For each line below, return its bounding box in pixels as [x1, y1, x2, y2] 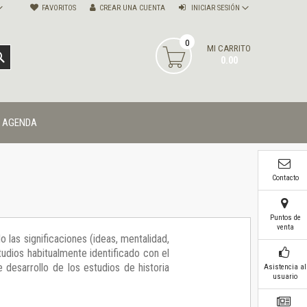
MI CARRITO [207, 43, 251, 54]
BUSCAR [3, 51, 37, 62]
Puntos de [269, 213, 301, 222]
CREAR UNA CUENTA [99, 3, 165, 13]
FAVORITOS [42, 3, 76, 13]
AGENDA [2, 116, 37, 130]
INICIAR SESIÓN [189, 3, 242, 13]
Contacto [271, 173, 299, 182]
